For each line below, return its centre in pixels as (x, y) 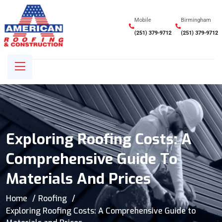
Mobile (143, 20)
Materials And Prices (78, 179)
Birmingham (196, 20)
